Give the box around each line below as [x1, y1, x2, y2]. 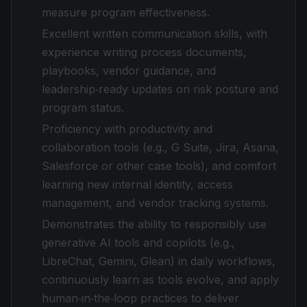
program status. [42, 101, 124, 114]
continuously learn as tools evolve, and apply [42, 273, 279, 286]
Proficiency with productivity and [42, 122, 212, 136]
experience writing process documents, [42, 45, 247, 59]
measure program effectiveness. [42, 5, 210, 19]
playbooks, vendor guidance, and [42, 64, 216, 77]
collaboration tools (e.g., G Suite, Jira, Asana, [42, 140, 279, 154]
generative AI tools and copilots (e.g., [42, 236, 235, 249]
